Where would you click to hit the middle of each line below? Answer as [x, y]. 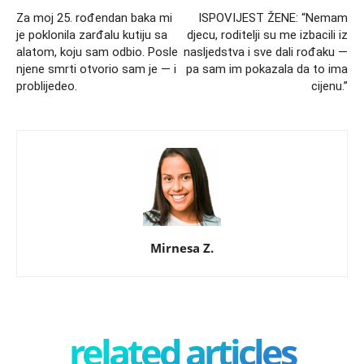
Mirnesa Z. [182, 247]
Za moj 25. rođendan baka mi [94, 17]
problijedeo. [47, 86]
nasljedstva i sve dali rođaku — [266, 52]
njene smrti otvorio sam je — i [96, 69]
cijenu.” [329, 86]
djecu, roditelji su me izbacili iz [267, 35]
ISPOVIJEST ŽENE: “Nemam [273, 17]
